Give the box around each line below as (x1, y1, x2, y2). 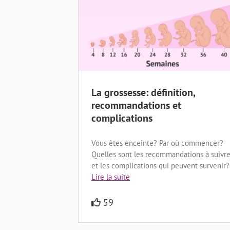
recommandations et (91, 98, 181, 112)
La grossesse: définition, (91, 85, 195, 99)
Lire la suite (91, 171, 130, 182)
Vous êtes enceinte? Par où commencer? (91, 138, 223, 148)
